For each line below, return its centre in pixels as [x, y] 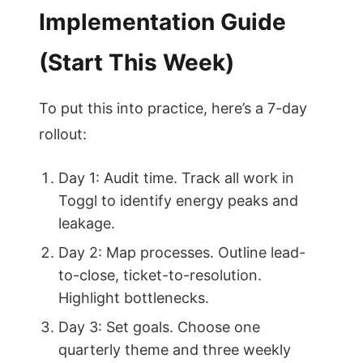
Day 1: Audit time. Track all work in [176, 178]
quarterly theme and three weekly [175, 350]
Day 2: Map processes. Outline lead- [182, 252]
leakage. [87, 223]
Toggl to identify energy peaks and [178, 201]
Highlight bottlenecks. [134, 298]
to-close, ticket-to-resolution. [160, 275]
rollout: [63, 134]
